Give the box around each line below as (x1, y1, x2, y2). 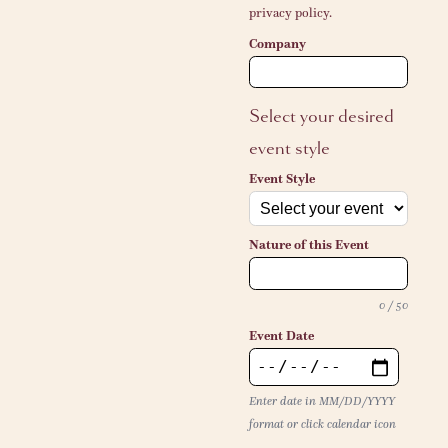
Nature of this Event (248, 237, 369, 254)
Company (248, 35, 306, 52)
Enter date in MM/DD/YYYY (248, 393, 395, 408)
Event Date (248, 327, 314, 344)
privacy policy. (248, 4, 332, 21)
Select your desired (248, 104, 394, 129)
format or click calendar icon (248, 416, 396, 431)
